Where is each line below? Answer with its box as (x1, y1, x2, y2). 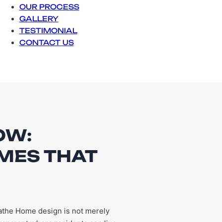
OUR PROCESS (19, 2, 79, 11)
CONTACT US (19, 38, 74, 47)
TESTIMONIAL (19, 26, 77, 35)
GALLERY (19, 14, 58, 23)
